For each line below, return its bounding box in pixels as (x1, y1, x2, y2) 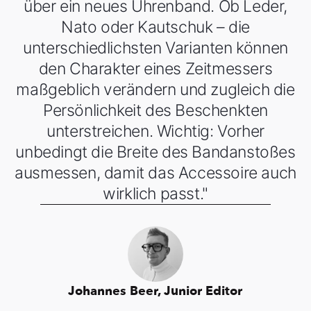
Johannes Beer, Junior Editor (68, 283, 243, 301)
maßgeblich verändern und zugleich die (16, 80, 295, 100)
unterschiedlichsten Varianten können (23, 38, 288, 58)
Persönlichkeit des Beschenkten (42, 101, 268, 121)
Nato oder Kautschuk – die (60, 17, 250, 37)
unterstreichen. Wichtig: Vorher (47, 121, 264, 142)
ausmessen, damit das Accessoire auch (15, 163, 296, 183)
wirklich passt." (103, 184, 208, 204)
